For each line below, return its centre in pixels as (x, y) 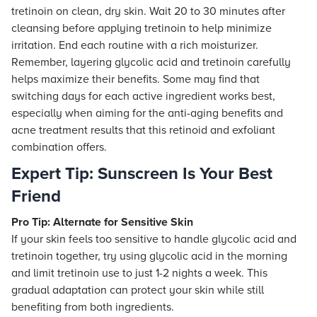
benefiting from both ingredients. (93, 307)
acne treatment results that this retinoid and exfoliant (143, 130)
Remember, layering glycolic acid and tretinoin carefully (151, 62)
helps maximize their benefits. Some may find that (136, 79)
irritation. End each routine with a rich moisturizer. (135, 45)
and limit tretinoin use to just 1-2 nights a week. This (139, 273)
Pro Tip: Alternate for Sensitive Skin (102, 222)
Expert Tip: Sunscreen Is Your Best (142, 174)
